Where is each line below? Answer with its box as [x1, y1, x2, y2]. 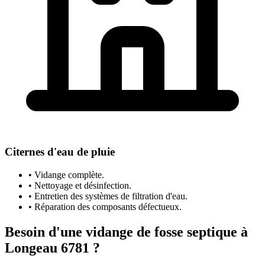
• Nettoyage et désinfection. [28, 180, 131, 191]
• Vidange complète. [28, 170, 104, 180]
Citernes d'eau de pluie [5, 146, 115, 159]
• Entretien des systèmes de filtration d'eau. [28, 191, 188, 202]
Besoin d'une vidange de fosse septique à [5, 224, 248, 240]
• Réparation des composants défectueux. [28, 202, 182, 212]
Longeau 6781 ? [5, 240, 100, 256]
